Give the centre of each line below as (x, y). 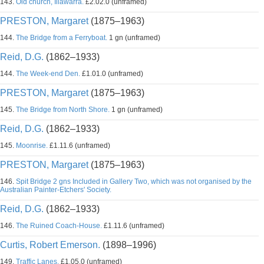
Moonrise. (32, 146)
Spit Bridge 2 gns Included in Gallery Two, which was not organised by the (134, 181)
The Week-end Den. (48, 74)
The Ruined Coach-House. (59, 226)
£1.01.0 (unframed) (112, 74)
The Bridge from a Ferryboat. (62, 38)
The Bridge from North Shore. (63, 110)
